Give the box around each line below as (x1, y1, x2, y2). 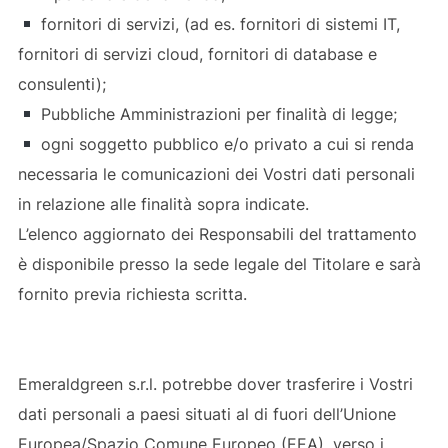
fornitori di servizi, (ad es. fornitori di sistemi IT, (36, 13, 401, 34)
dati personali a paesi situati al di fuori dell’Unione (17, 403, 396, 424)
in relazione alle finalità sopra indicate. (17, 193, 309, 214)
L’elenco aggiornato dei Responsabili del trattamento (17, 223, 417, 244)
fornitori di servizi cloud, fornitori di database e (17, 43, 377, 64)
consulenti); (17, 73, 106, 94)
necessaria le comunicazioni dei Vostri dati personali (17, 163, 415, 184)
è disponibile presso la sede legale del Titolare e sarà (17, 253, 421, 274)
